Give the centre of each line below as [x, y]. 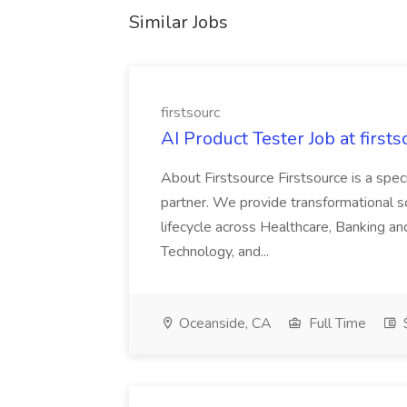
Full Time [336, 323]
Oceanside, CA [223, 323]
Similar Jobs [179, 22]
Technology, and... [215, 252]
